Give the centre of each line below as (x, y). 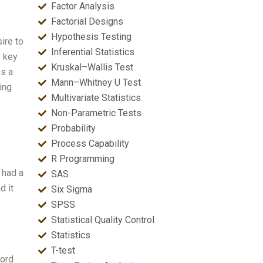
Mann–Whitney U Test (96, 82)
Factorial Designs (87, 21)
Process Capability (90, 144)
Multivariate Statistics (96, 98)
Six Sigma (72, 189)
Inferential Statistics (93, 52)
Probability (74, 128)
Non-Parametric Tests (97, 113)
